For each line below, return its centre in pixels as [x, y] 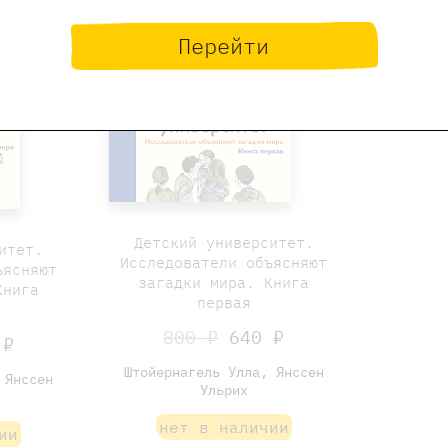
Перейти [224, 45]
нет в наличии [223, 426]
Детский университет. [223, 242]
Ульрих [223, 389]
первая [223, 302]
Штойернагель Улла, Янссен [223, 371]
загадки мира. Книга [224, 282]
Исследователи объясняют [224, 262]
